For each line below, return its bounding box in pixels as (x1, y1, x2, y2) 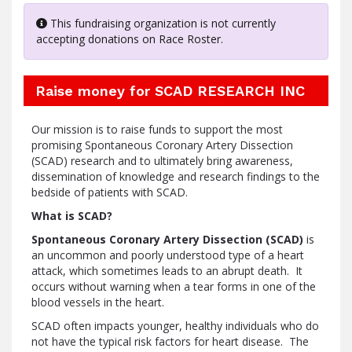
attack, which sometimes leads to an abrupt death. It (31, 263, 302, 278)
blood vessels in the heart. (31, 295, 167, 310)
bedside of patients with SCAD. (31, 185, 188, 200)
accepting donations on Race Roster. (36, 31, 223, 46)
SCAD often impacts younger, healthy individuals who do (31, 318, 319, 333)
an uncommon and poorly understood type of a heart (31, 247, 304, 262)
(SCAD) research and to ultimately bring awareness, (31, 153, 293, 168)
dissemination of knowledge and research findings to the (31, 169, 320, 184)
